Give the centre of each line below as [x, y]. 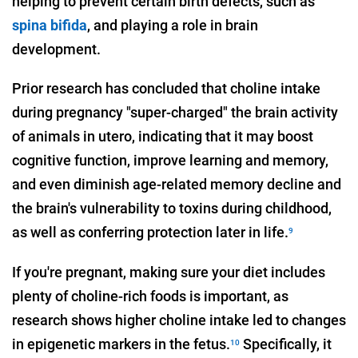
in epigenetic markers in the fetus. [121, 344]
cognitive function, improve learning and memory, [170, 161]
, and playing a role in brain [173, 25]
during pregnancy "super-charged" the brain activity [175, 113]
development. [56, 49]
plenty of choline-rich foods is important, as [150, 296]
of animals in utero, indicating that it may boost [163, 137]
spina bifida [50, 25]
